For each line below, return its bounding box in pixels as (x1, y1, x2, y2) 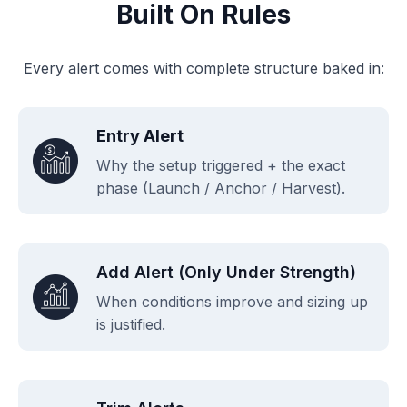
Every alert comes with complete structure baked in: (23, 58, 384, 77)
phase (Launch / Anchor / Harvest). (96, 178, 345, 197)
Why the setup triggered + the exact (96, 155, 345, 174)
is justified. (96, 314, 165, 333)
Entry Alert (96, 125, 184, 145)
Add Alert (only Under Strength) (96, 262, 356, 282)
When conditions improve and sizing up (96, 292, 368, 311)
